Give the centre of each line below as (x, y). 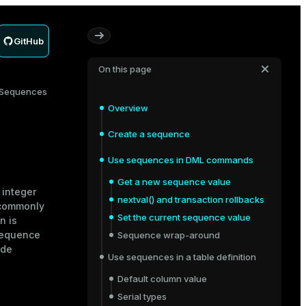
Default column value (162, 279)
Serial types (142, 296)
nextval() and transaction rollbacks (191, 199)
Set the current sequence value (184, 217)
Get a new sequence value (174, 182)
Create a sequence (149, 134)
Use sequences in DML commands (181, 160)
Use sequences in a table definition (182, 257)
